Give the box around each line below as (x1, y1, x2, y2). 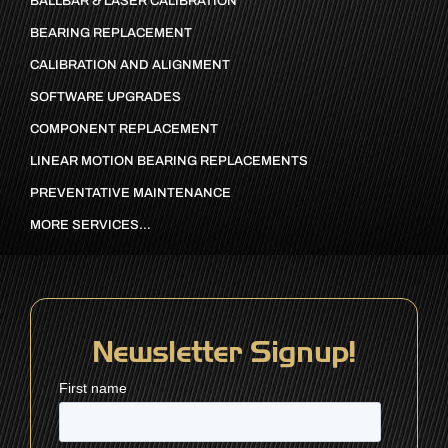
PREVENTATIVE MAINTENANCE (29, 186, 231, 201)
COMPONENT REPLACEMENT (29, 122, 218, 137)
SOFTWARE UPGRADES (29, 90, 181, 105)
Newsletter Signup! (91, 334, 357, 371)
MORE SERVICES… (29, 218, 151, 233)
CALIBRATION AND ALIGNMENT (29, 58, 230, 73)
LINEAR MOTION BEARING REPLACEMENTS (29, 154, 308, 169)
